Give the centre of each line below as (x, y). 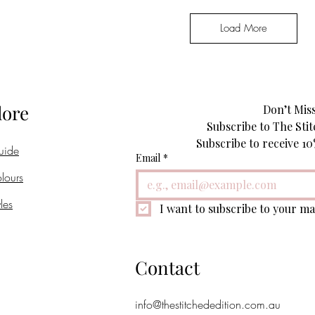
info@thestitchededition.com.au (208, 305)
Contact (167, 268)
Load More (244, 28)
